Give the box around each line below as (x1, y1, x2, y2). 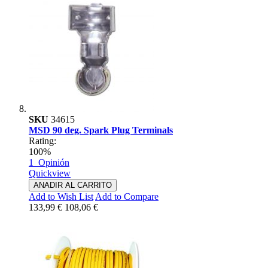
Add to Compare (95, 191, 159, 202)
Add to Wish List (29, 191, 93, 202)
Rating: (29, 136, 56, 147)
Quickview (29, 168, 71, 179)
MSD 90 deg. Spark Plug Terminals (29, 125, 173, 136)
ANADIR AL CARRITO (33, 181, 112, 190)
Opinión (38, 157, 69, 168)
